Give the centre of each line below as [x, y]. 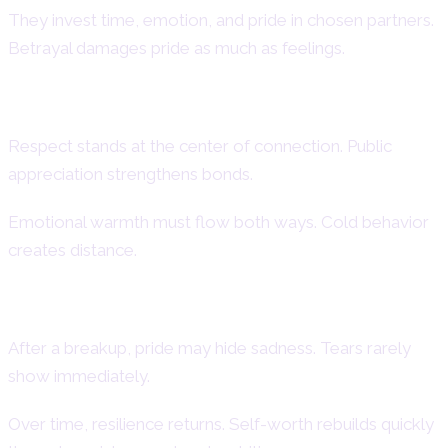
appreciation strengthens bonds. [130, 174]
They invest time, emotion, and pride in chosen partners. [221, 20]
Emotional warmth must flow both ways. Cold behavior [218, 222]
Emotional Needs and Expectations [202, 105]
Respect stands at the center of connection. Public [200, 146]
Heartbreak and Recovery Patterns [198, 307]
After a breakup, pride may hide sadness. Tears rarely [209, 348]
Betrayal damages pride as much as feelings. [176, 48]
